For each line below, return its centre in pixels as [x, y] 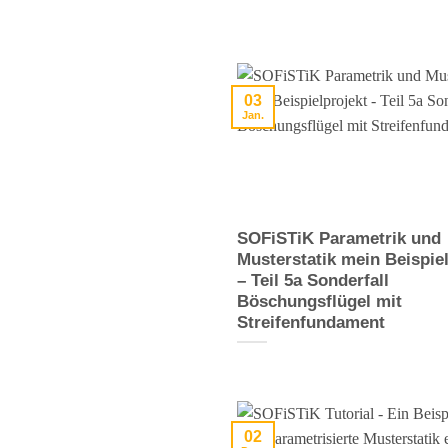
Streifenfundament [311, 322]
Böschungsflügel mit [319, 301]
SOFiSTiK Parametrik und [339, 238]
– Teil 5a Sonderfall [313, 280]
